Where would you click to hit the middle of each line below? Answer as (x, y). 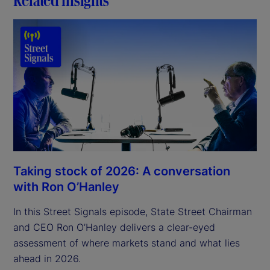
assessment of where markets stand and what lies (127, 243)
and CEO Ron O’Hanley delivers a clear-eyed (114, 228)
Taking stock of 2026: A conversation (122, 171)
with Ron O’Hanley (66, 187)
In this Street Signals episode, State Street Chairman (133, 212)
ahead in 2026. (47, 259)
